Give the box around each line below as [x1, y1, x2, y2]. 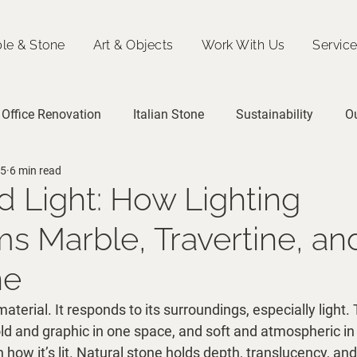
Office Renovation [2, 107, 101, 122]
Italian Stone [133, 107, 204, 122]
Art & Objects [92, 37, 174, 53]
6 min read [10, 164, 61, 177]
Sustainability [236, 107, 313, 122]
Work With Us [201, 37, 285, 53]
